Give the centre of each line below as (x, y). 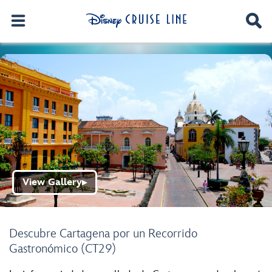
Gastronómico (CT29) (63, 249)
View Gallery (52, 182)
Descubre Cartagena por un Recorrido (103, 234)
